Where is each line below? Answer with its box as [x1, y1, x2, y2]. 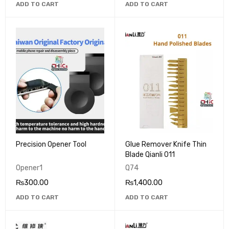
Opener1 [16, 164, 42, 173]
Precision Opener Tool [16, 140, 86, 149]
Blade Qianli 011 [125, 150, 175, 159]
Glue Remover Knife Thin [125, 140, 207, 149]
